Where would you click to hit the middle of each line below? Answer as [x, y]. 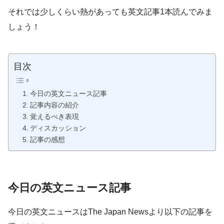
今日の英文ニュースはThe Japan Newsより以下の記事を [110, 211]
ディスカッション [58, 128]
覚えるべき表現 [54, 117]
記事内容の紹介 [54, 105]
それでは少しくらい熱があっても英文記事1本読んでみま [110, 12]
